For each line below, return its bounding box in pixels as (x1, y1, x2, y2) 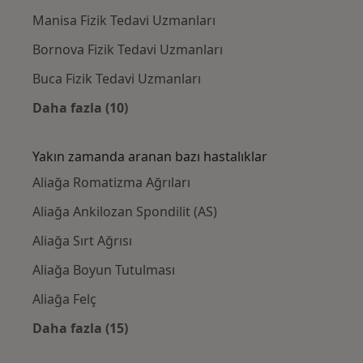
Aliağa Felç (32, 290, 96, 309)
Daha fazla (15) (32, 319, 128, 338)
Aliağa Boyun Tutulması (32, 261, 175, 280)
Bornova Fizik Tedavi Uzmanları (32, 41, 223, 59)
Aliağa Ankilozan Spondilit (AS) (32, 203, 217, 221)
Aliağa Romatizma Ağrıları (32, 173, 190, 192)
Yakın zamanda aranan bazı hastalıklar (32, 147, 267, 166)
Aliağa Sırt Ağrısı (32, 232, 132, 250)
